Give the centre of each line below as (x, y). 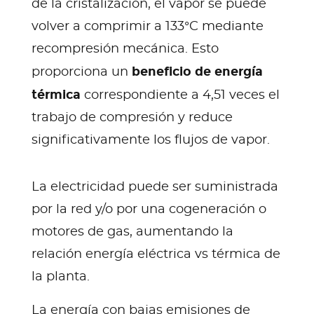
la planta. (61, 277)
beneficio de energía (197, 71)
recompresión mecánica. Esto (125, 49)
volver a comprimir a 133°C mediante (148, 26)
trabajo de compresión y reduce (132, 117)
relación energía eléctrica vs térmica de (156, 254)
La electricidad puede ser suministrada (155, 187)
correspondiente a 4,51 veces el (180, 95)
